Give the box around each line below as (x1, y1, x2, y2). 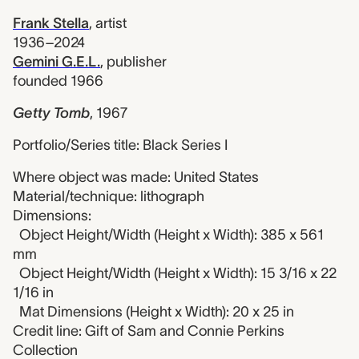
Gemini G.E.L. (13, 54, 100, 70)
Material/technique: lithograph (13, 188, 204, 204)
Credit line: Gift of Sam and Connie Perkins (13, 323, 284, 339)
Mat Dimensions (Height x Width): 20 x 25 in (19, 304, 294, 320)
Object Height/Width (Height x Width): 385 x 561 (19, 227, 324, 243)
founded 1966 (13, 73, 103, 89)
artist (95, 15, 127, 31)
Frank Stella (13, 15, 89, 31)
